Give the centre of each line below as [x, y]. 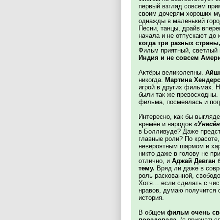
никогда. [152, 80]
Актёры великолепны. [172, 72]
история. [151, 198]
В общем [153, 212]
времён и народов [166, 124]
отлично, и [155, 161]
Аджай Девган [194, 161]
